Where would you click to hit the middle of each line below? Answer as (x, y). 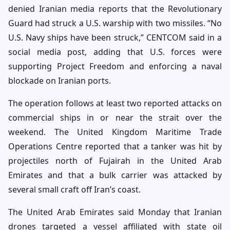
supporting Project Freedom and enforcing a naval (115, 66)
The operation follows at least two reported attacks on (115, 103)
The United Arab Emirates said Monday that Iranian (115, 212)
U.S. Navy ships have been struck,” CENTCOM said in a (115, 37)
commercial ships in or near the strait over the (115, 117)
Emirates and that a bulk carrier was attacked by (115, 175)
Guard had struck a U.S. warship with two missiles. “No (115, 23)
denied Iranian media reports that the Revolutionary (115, 8)
